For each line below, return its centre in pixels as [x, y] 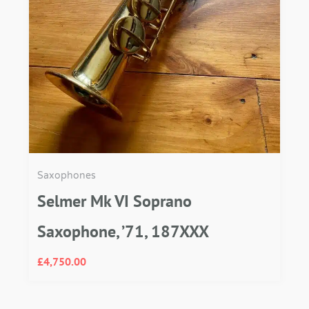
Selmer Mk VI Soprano [114, 201]
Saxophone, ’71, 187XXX [123, 232]
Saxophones [67, 176]
